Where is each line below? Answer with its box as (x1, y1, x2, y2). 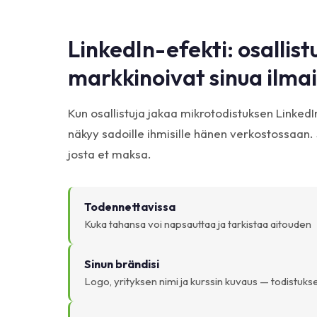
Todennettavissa (84, 200, 175, 214)
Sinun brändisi (84, 257, 159, 272)
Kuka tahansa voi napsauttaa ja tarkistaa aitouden (84, 217, 311, 231)
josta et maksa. (68, 146, 151, 162)
